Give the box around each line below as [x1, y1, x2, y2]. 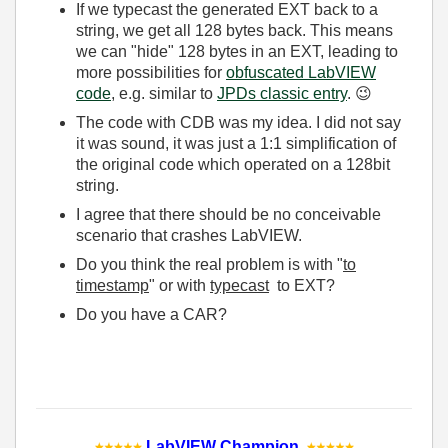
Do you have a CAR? [76, 306, 227, 323]
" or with [149, 277, 210, 294]
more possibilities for [76, 64, 226, 81]
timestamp [76, 277, 149, 294]
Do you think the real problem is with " [76, 256, 343, 273]
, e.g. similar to [111, 85, 217, 102]
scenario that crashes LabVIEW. [76, 227, 302, 244]
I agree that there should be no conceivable [76, 206, 381, 223]
